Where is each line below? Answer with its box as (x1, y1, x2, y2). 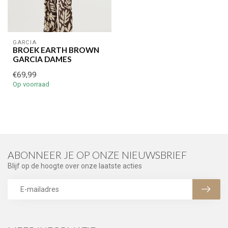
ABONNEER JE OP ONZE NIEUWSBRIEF (8, 149, 187, 161)
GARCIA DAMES (13, 54, 72, 64)
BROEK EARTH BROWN (13, 45, 99, 54)
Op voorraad (13, 80, 49, 88)
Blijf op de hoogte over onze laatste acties (8, 161, 142, 170)
